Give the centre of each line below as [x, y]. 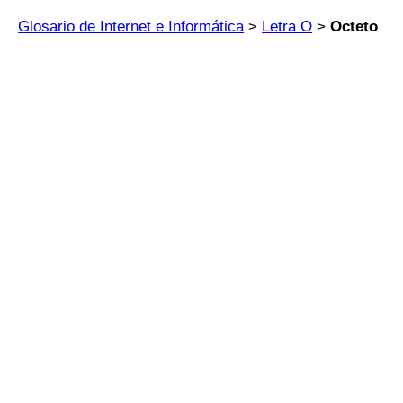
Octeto [354, 27]
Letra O [287, 27]
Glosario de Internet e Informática [131, 27]
